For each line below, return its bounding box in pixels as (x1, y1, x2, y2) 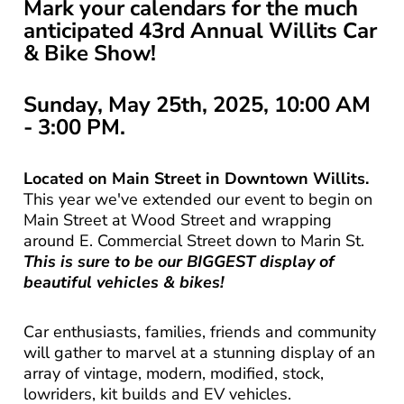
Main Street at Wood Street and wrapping (23, 208, 333, 231)
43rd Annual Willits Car (139, 15, 378, 45)
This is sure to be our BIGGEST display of (23, 250, 335, 272)
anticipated (23, 15, 140, 45)
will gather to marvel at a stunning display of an (23, 341, 376, 363)
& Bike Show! (23, 38, 157, 68)
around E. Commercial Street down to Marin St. (23, 229, 365, 252)
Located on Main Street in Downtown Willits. (23, 167, 370, 189)
